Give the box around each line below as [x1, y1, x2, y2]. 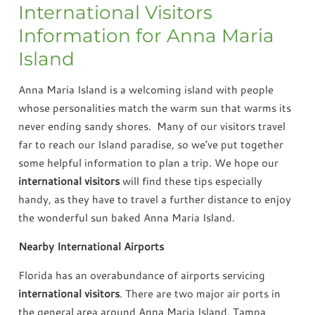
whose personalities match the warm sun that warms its [18, 101, 292, 116]
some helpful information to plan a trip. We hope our [18, 155, 279, 171]
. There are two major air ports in [120, 286, 281, 302]
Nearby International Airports [18, 239, 165, 255]
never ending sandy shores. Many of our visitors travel [18, 119, 286, 134]
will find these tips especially [120, 174, 263, 189]
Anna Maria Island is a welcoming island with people [18, 82, 274, 98]
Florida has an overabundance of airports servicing [18, 268, 266, 283]
